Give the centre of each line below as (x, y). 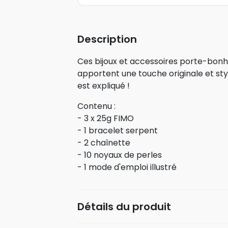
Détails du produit (124, 207)
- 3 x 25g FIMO (105, 118)
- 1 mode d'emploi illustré (127, 167)
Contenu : (96, 106)
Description (107, 39)
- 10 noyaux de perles (119, 155)
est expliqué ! (103, 86)
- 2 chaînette (104, 143)
